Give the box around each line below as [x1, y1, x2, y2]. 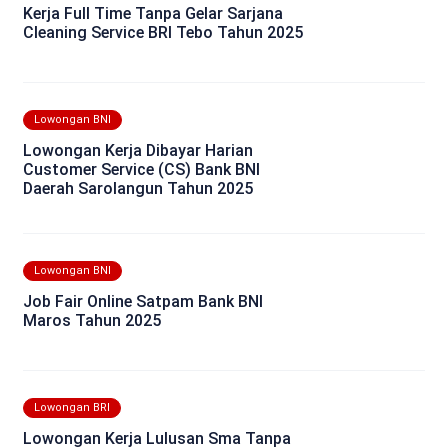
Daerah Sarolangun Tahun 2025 [23, 178, 253, 198]
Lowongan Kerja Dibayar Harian [23, 140, 253, 160]
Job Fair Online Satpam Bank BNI [23, 292, 263, 312]
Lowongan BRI [34, 401, 110, 415]
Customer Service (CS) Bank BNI [23, 159, 260, 179]
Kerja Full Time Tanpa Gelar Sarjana [23, 3, 283, 23]
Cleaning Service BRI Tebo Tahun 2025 [23, 22, 303, 42]
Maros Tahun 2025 [23, 311, 161, 331]
